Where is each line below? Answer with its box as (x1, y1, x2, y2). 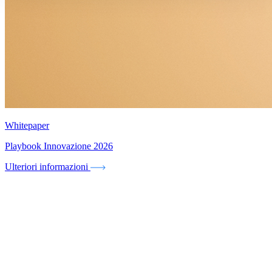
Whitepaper (5, 120, 49, 131)
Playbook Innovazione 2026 (5, 140, 113, 151)
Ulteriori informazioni (5, 161, 88, 172)
